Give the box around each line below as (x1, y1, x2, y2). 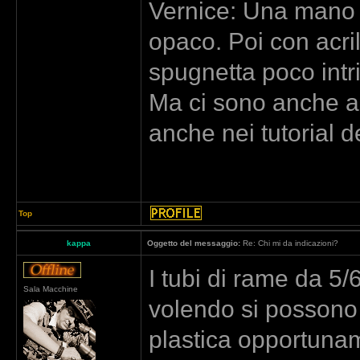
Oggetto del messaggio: (147, 239, 240, 247)
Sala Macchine (23, 284, 78, 293)
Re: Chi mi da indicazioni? (240, 239, 338, 247)
